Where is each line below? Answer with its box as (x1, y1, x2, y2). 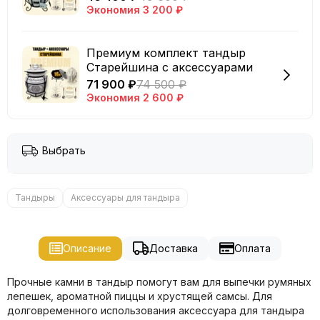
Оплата (234, 241, 271, 254)
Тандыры (15, 191, 55, 203)
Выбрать (42, 144, 86, 156)
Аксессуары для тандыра (71, 191, 180, 203)
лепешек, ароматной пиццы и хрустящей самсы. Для (7, 289, 272, 302)
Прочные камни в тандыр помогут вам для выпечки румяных (7, 275, 311, 288)
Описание (62, 241, 111, 254)
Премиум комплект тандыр (86, 45, 246, 60)
